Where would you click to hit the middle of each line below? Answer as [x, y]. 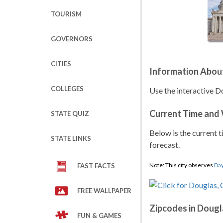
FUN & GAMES [99, 216]
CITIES [61, 64]
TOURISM [66, 14]
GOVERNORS [72, 39]
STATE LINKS [71, 138]
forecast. [165, 145]
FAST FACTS [96, 166]
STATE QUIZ [70, 113]
